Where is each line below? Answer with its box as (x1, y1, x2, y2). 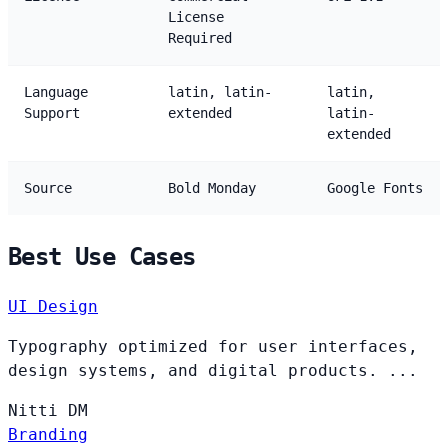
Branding (8, 424, 88, 444)
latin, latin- (168, 83, 272, 100)
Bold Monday (168, 179, 256, 196)
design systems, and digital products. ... (8, 360, 418, 380)
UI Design (8, 296, 98, 316)
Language (24, 83, 88, 100)
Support (24, 104, 80, 121)
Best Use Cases (8, 242, 196, 271)
